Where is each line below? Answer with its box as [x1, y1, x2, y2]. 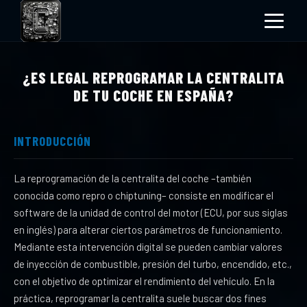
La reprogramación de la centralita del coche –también [14, 172, 251, 184]
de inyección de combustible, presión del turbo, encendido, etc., [14, 258, 292, 270]
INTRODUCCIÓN [14, 134, 91, 149]
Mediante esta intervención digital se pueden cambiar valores [14, 241, 282, 253]
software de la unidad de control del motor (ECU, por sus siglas [14, 206, 288, 219]
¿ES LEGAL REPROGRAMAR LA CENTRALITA [23, 69, 284, 86]
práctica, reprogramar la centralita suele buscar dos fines [14, 292, 267, 304]
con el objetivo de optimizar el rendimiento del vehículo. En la [14, 275, 275, 287]
